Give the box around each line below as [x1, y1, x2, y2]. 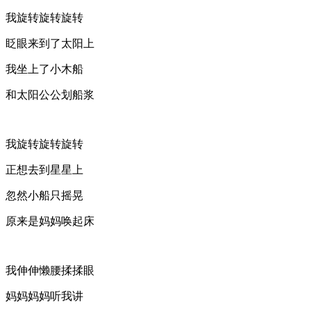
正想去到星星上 [6, 163, 83, 176]
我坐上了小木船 [6, 62, 83, 75]
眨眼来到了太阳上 [6, 37, 94, 49]
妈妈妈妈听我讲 [6, 289, 83, 302]
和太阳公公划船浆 [6, 88, 94, 101]
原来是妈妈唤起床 [6, 215, 94, 227]
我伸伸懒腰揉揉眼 [6, 264, 94, 276]
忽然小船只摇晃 [6, 189, 83, 201]
